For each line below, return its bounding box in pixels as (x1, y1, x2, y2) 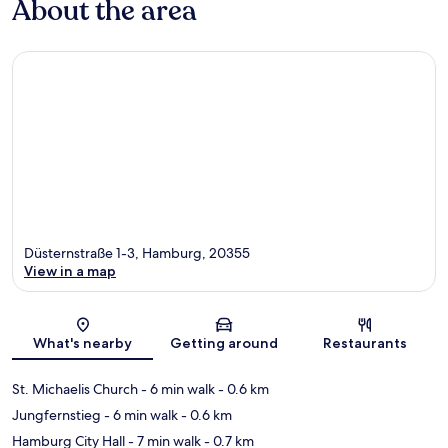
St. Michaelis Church (12, 380, 138, 399)
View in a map (24, 262, 116, 281)
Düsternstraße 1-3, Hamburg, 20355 (24, 244, 250, 263)
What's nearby (33, 334, 133, 353)
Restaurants (323, 334, 408, 353)
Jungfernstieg (12, 406, 101, 425)
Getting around (169, 334, 278, 353)
